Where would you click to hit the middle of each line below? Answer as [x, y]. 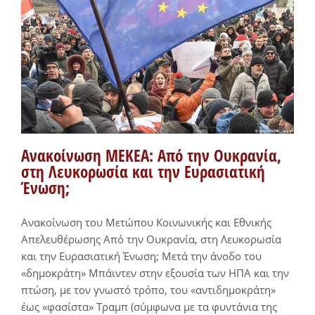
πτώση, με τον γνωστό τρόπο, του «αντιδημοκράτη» [148, 290]
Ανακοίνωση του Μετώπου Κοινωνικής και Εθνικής [146, 223]
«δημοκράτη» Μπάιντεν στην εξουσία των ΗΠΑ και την [155, 273]
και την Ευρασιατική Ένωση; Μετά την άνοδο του [141, 256]
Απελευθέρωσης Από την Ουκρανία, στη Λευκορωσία [151, 239]
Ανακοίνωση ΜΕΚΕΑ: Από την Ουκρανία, [151, 156]
